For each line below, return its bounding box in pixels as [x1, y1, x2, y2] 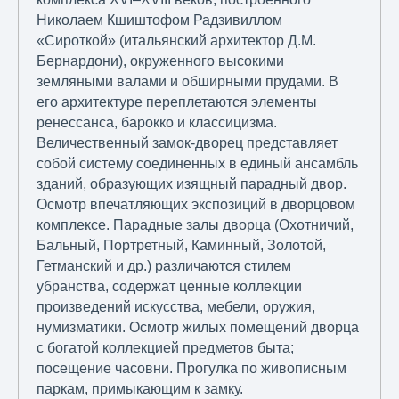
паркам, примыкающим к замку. [37, 381, 243, 397]
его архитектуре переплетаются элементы [37, 94, 317, 110]
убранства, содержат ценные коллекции [37, 279, 302, 295]
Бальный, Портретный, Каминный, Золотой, [37, 238, 326, 254]
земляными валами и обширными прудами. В [37, 74, 338, 90]
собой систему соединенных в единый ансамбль [37, 156, 358, 172]
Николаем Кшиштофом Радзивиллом [37, 12, 282, 28]
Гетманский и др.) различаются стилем [37, 258, 291, 274]
